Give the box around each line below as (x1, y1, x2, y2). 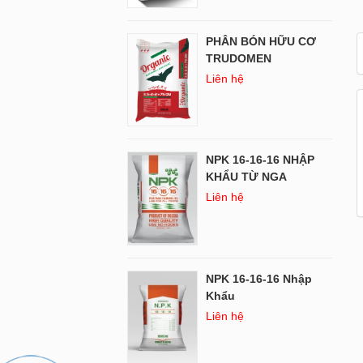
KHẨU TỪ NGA (206, 170, 287, 184)
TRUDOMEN (206, 51, 271, 65)
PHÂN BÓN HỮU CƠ (206, 34, 316, 48)
